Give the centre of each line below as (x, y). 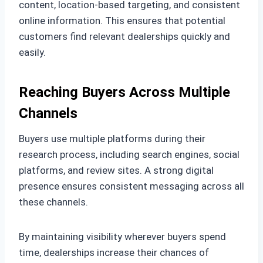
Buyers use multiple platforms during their (112, 138)
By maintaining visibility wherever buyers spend (122, 236)
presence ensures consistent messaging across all (131, 186)
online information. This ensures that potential (122, 20)
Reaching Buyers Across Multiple (124, 92)
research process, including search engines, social (129, 154)
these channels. (53, 202)
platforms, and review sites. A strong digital (116, 170)
